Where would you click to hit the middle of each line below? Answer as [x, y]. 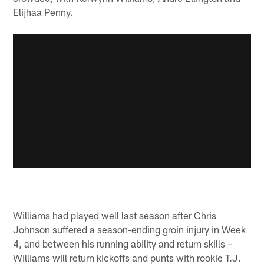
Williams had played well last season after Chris [115, 215]
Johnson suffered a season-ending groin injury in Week [130, 230]
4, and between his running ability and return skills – [123, 244]
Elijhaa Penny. [43, 11]
